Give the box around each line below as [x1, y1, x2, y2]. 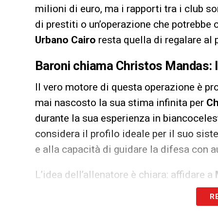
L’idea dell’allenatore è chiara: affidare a [35, 169, 215, 181]
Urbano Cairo [35, 34, 96, 46]
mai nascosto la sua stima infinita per [35, 97, 206, 109]
